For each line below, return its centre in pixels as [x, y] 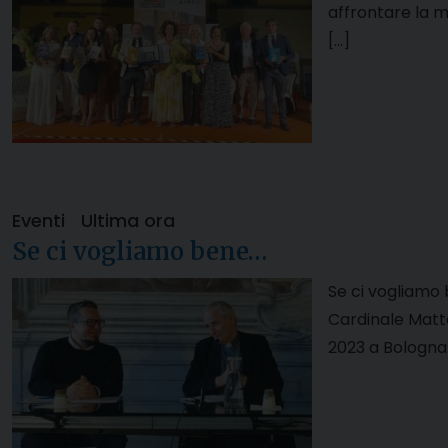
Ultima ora [128, 221]
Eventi [38, 221]
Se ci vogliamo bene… [139, 252]
